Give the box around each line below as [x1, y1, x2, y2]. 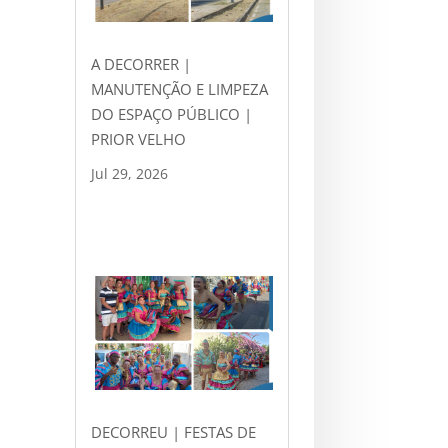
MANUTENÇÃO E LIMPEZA [90, 79, 268, 100]
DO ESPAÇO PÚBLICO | [90, 104, 252, 125]
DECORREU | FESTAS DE [90, 422, 256, 443]
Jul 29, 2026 [90, 164, 168, 184]
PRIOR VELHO [90, 129, 186, 150]
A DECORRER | [90, 54, 191, 75]
